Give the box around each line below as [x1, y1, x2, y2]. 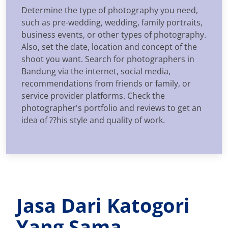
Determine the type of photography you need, [21, 4, 198, 16]
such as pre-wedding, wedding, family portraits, [21, 16, 203, 28]
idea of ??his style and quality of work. [21, 114, 165, 126]
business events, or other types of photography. [21, 28, 206, 40]
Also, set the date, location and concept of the [21, 41, 197, 52]
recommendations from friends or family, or [21, 77, 191, 89]
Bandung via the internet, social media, [21, 65, 170, 77]
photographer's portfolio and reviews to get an [21, 102, 202, 113]
